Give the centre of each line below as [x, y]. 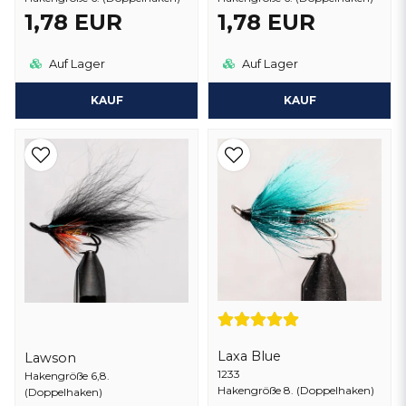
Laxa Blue [249, 357]
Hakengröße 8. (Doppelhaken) [296, 391]
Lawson [50, 358]
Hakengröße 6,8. [67, 376]
